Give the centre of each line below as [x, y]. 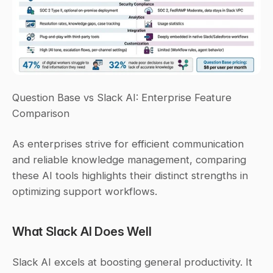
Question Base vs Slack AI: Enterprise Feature [122, 97]
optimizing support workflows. [85, 191]
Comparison [41, 113]
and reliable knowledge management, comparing [129, 159]
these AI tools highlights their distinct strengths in [130, 175]
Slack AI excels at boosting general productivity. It [132, 262]
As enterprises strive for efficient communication [128, 144]
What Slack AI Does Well [82, 231]
